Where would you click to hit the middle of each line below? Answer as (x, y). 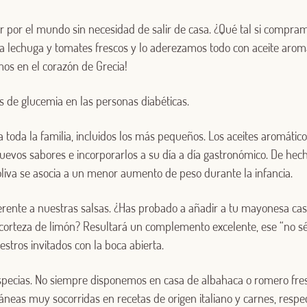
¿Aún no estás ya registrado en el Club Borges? (125, 187)
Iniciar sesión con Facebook (161, 11)
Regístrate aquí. (242, 187)
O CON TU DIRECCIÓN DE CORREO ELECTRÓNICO (153, 50)
